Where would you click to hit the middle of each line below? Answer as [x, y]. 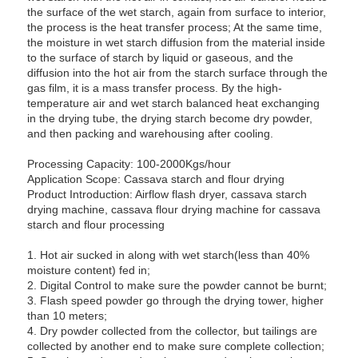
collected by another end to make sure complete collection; [176, 346]
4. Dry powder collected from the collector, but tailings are [173, 331]
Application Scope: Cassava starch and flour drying [156, 179]
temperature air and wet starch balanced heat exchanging [174, 103]
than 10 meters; [68, 316]
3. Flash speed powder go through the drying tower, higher [176, 301]
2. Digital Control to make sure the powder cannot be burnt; [177, 286]
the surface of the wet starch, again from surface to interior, [177, 12]
